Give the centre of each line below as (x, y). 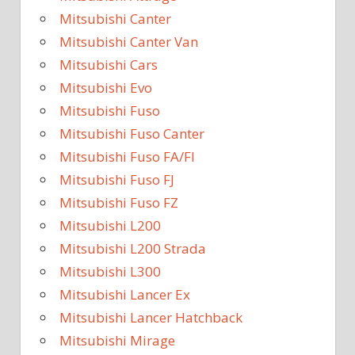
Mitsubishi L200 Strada (133, 248)
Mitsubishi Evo (106, 87)
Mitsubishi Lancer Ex (125, 294)
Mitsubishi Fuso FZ (119, 202)
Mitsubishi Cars (109, 64)
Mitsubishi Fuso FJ (117, 179)
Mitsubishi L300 (110, 271)
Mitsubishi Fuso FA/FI (127, 156)
